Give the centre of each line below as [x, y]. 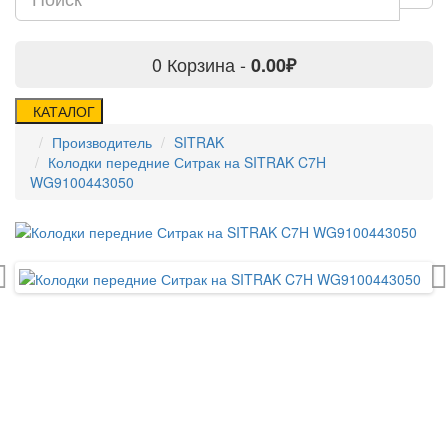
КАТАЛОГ [64, 111]
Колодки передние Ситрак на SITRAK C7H [187, 162]
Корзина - [209, 64]
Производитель [102, 142]
